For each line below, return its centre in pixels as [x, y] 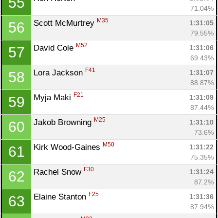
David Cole [55, 48]
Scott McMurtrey [65, 23]
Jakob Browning [64, 122]
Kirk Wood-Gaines [68, 147]
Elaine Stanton [61, 197]
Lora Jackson [59, 73]
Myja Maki [54, 97]
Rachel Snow [59, 172]
